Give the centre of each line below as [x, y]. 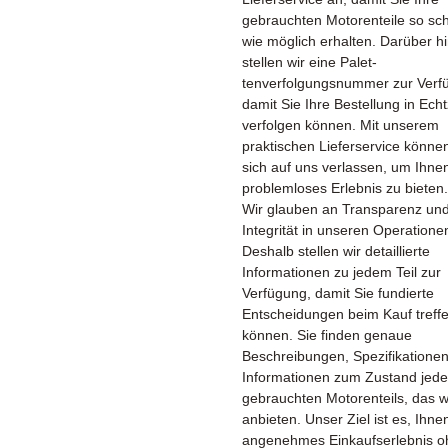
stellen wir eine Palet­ [309, 62]
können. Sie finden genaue [327, 335]
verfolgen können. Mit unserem [340, 125]
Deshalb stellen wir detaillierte [336, 251]
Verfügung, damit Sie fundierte [338, 293]
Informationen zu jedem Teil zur [341, 272]
